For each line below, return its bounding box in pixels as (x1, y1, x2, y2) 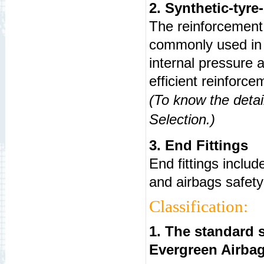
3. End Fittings (148, 137, 248, 153)
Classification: (148, 197, 248, 216)
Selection (148, 111, 206, 127)
